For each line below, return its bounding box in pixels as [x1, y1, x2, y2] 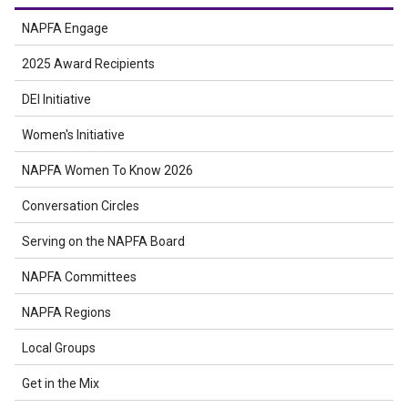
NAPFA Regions [22, 305, 111, 320]
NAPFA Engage [22, 21, 108, 36]
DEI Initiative [22, 92, 91, 107]
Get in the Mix [22, 376, 99, 391]
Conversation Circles [22, 199, 139, 213]
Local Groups [22, 341, 96, 355]
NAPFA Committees [22, 270, 137, 284]
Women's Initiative [22, 127, 125, 142]
